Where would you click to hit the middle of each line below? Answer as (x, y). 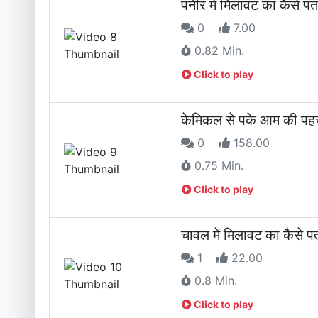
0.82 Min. (218, 50)
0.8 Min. (214, 281)
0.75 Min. (217, 166)
